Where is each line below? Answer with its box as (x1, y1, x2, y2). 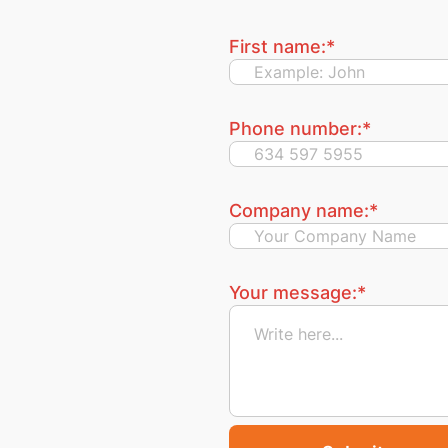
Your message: (229, 282, 357, 304)
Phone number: (229, 118, 362, 140)
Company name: (229, 200, 369, 222)
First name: (229, 36, 326, 58)
